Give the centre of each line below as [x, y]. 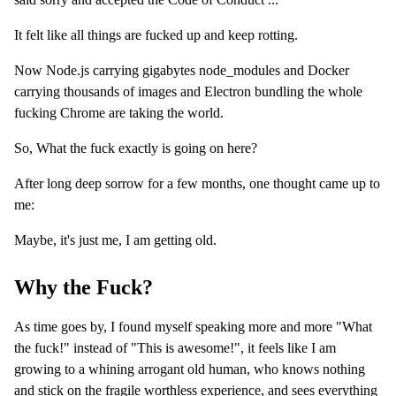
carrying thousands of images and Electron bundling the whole [188, 92]
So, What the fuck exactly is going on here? [136, 148]
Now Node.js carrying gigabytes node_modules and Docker [182, 71]
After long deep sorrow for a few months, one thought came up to [197, 184]
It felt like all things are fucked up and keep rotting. [156, 35]
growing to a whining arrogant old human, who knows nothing [190, 369]
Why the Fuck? [84, 288]
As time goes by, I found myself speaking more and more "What [193, 327]
